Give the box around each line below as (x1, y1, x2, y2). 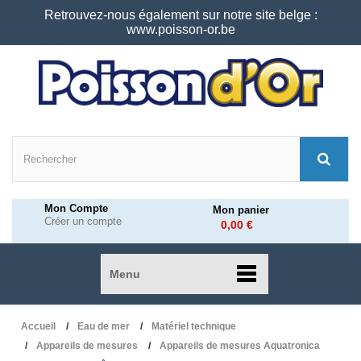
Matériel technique (151, 321, 236, 332)
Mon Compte (44, 202, 108, 214)
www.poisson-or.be (126, 23, 235, 36)
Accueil (21, 321, 56, 332)
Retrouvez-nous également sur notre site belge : (44, 8, 317, 22)
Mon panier (213, 204, 269, 216)
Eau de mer (77, 321, 130, 332)
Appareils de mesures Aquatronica (160, 340, 320, 351)
